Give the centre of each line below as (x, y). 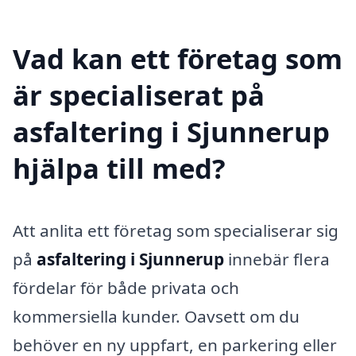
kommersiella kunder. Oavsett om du (156, 316)
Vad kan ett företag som (178, 58)
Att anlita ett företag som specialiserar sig (176, 230)
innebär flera (277, 259)
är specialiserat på (139, 95)
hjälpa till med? (119, 168)
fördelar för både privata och (126, 287)
